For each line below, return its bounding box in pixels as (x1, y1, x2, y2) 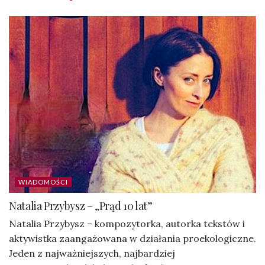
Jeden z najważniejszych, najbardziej (9, 247, 175, 259)
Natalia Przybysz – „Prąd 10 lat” (9, 198, 153, 213)
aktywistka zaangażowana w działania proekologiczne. (9, 232, 256, 244)
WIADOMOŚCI (18, 177, 68, 186)
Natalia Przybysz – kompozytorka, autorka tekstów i (9, 217, 245, 230)
